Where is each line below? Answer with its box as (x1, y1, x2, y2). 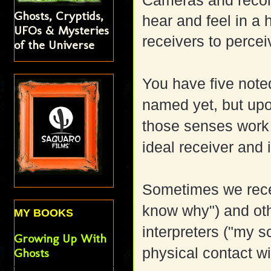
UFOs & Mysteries (14, 23, 109, 38)
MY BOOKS (14, 207, 74, 220)
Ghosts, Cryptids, (14, 8, 104, 24)
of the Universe (14, 38, 95, 53)
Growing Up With (14, 231, 107, 246)
